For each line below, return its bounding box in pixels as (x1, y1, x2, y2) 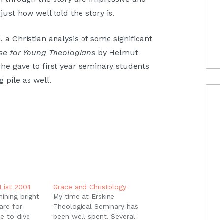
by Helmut (95, 48, 138, 57)
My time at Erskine (53, 192, 114, 201)
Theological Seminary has (53, 202, 138, 211)
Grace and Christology (53, 183, 126, 191)
